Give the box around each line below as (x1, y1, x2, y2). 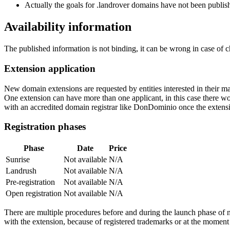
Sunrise (6, 155, 30, 164)
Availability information (4, 20, 131, 34)
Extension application (4, 63, 95, 74)
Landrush (6, 166, 36, 175)
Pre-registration (6, 178, 55, 186)
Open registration (6, 189, 62, 198)
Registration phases (4, 121, 86, 132)
